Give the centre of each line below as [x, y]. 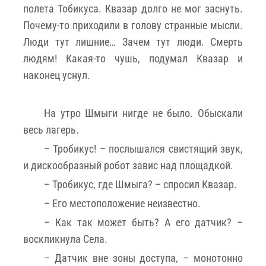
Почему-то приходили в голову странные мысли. [133, 25]
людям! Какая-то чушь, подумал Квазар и [133, 58]
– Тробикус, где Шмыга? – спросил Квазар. [140, 184]
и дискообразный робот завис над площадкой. [128, 165]
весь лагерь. [51, 129]
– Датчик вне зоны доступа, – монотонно [143, 258]
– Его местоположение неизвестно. [122, 203]
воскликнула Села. [65, 239]
